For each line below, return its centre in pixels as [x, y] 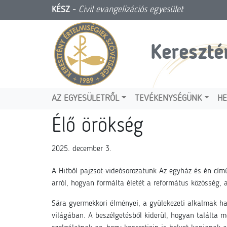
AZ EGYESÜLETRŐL [85, 99]
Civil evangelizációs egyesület [131, 10]
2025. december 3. [82, 149]
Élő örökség [98, 127]
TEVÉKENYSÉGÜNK [168, 99]
